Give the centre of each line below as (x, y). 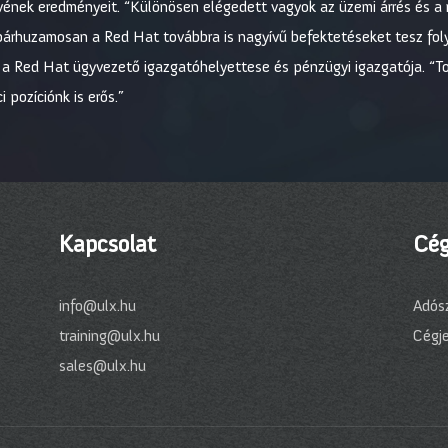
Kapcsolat (108, 243)
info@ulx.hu (98, 305)
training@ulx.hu (110, 335)
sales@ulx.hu (103, 365)
